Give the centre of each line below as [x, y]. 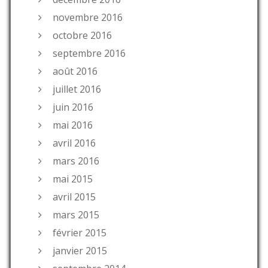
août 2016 [75, 71]
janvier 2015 [80, 250]
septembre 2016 [89, 53]
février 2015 [80, 232]
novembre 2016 [88, 17]
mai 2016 [73, 125]
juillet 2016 [77, 89]
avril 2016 [74, 143]
